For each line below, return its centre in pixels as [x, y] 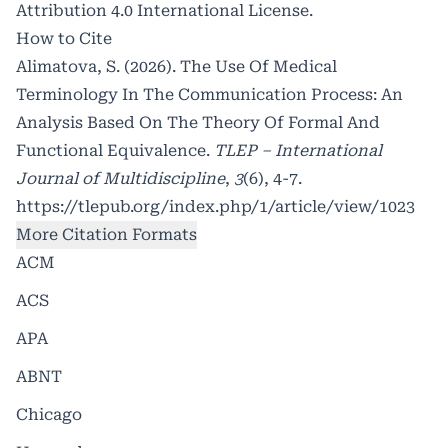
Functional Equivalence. [115, 150]
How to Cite [64, 38]
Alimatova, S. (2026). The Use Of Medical [176, 66]
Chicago [49, 414]
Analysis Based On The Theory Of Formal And [198, 122]
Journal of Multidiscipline [120, 178]
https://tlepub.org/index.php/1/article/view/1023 [215, 206]
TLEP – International [298, 150]
